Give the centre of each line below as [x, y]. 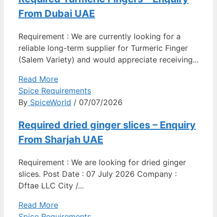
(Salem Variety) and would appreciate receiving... [108, 60]
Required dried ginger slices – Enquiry [107, 125]
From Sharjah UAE [61, 140]
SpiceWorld [49, 102]
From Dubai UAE [57, 14]
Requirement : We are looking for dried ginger [102, 163]
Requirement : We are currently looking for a [100, 37]
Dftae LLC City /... [51, 186]
